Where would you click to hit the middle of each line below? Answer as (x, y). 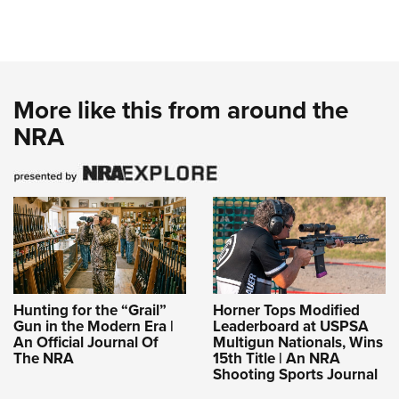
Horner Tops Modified (286, 310)
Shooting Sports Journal (295, 374)
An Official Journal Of (86, 342)
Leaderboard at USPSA (291, 326)
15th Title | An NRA (277, 358)
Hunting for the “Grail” (90, 310)
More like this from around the (181, 110)
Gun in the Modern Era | (94, 326)
